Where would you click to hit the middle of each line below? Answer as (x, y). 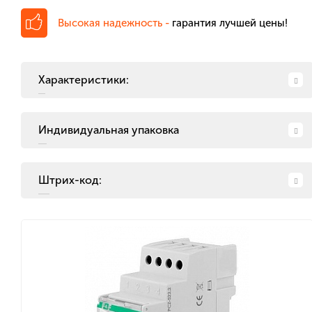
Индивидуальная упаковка (113, 130)
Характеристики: (87, 80)
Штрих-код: (76, 180)
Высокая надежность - (115, 23)
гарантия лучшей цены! (230, 23)
